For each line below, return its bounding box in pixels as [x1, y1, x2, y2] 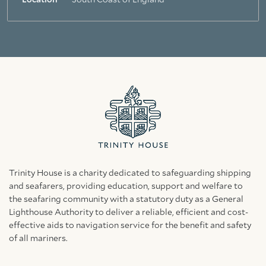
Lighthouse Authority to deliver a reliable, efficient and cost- [9, 208, 248, 217]
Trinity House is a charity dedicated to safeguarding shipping [9, 169, 251, 178]
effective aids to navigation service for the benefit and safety [9, 221, 251, 230]
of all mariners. [9, 235, 68, 243]
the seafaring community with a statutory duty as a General [9, 195, 243, 204]
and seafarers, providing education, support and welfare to [9, 182, 243, 191]
